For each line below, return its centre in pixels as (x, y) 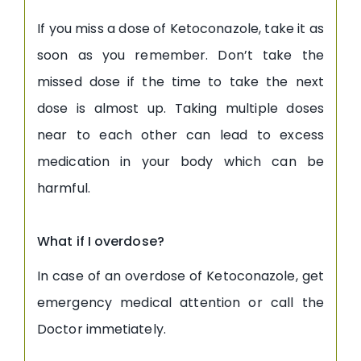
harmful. (64, 188)
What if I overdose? (101, 241)
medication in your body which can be (180, 161)
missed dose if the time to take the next (180, 81)
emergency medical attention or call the (180, 302)
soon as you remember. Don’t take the (180, 55)
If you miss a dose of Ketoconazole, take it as (180, 28)
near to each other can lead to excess (180, 135)
